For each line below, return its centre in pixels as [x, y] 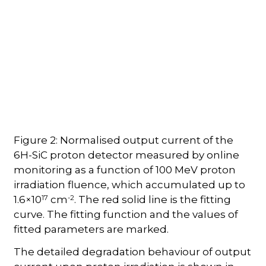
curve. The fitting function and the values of [126, 215]
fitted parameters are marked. [91, 229]
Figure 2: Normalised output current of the [124, 140]
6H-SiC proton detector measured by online [127, 155]
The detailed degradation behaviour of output [133, 252]
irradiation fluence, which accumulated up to [130, 185]
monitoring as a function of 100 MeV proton [125, 170]
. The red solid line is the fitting [153, 200]
